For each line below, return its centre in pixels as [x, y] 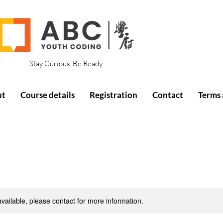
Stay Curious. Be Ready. [66, 63]
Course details [48, 95]
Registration [113, 95]
